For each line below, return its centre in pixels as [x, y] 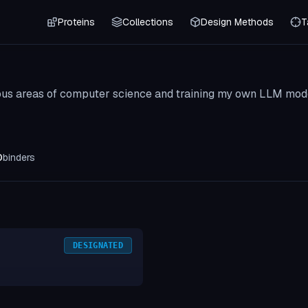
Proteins [76, 22]
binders [19, 157]
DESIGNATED [98, 245]
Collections [148, 22]
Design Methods [237, 22]
